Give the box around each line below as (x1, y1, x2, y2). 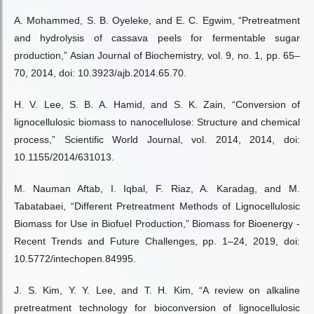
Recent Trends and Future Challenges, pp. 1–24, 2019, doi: (14, 235, 300, 247)
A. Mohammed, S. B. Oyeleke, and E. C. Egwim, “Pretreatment (14, 15, 300, 26)
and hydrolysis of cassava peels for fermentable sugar (14, 32, 300, 43)
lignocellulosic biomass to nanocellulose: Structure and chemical (14, 116, 300, 128)
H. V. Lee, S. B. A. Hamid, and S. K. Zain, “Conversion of (14, 99, 300, 110)
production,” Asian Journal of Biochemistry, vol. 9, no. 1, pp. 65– (14, 50, 300, 61)
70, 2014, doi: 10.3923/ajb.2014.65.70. (14, 67, 186, 78)
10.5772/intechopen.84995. (14, 253, 136, 264)
